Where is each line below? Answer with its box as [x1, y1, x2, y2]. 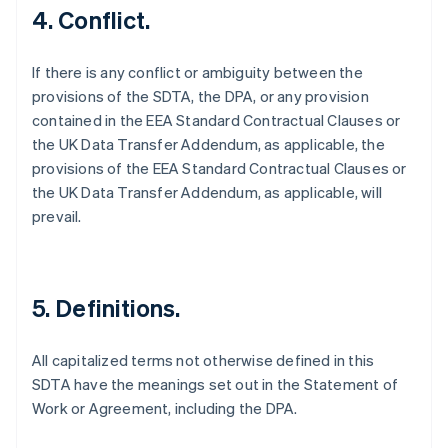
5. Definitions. [32, 292, 181, 323]
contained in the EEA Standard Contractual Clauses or [32, 110, 401, 130]
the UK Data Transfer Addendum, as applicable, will [32, 182, 383, 202]
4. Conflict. [32, 4, 151, 35]
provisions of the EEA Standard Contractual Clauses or [32, 158, 407, 178]
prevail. [32, 206, 82, 226]
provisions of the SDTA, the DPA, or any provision [32, 86, 369, 106]
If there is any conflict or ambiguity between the [32, 62, 363, 82]
